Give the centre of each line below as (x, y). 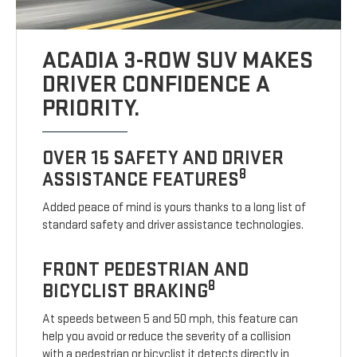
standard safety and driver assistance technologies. (173, 225)
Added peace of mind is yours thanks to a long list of (175, 207)
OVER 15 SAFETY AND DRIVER (163, 158)
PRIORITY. (92, 108)
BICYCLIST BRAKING (126, 291)
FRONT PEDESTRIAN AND (146, 269)
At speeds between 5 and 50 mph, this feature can (171, 319)
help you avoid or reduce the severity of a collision (167, 336)
